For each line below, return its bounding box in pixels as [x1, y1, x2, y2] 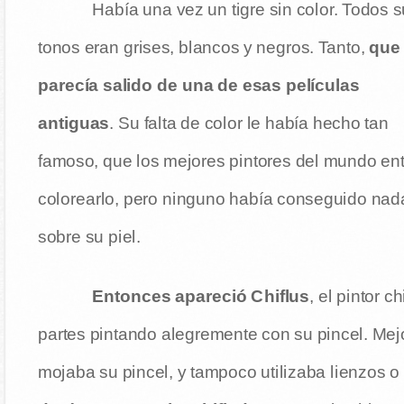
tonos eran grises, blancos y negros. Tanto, [37, 38, 365, 57]
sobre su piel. [37, 227, 141, 246]
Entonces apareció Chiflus [91, 287, 310, 306]
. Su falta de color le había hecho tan [109, 114, 389, 133]
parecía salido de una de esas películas [37, 76, 360, 95]
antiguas [37, 114, 110, 133]
